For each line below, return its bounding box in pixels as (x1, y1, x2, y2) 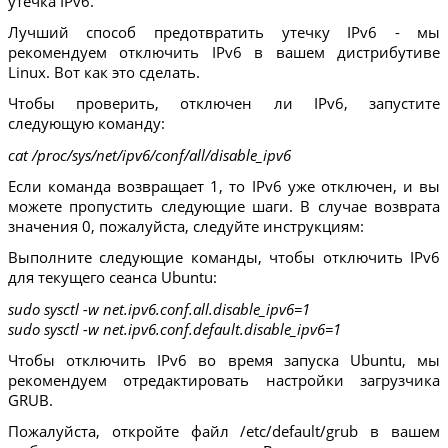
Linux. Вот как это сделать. (7, 62, 200, 83)
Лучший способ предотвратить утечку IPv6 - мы (7, 22, 441, 43)
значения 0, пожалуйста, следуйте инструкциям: (7, 216, 364, 237)
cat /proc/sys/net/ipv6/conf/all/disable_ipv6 (7, 144, 291, 165)
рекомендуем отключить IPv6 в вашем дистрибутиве (7, 42, 441, 63)
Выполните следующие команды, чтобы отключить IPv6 (7, 247, 441, 268)
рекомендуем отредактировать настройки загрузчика (7, 370, 441, 391)
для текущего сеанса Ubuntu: (7, 267, 217, 288)
